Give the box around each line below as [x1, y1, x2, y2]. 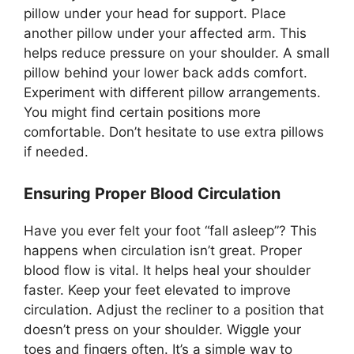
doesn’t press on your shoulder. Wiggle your [24, 321, 301, 337]
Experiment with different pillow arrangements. [24, 85, 321, 101]
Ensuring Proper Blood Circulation [24, 183, 281, 203]
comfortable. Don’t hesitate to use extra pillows [24, 124, 324, 141]
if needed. [24, 144, 88, 160]
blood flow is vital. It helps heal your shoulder [24, 262, 311, 278]
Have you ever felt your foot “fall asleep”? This [24, 222, 317, 239]
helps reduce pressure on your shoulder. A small [24, 45, 330, 62]
